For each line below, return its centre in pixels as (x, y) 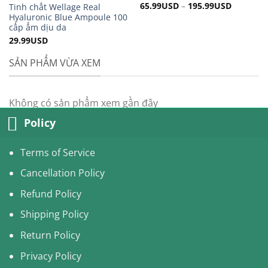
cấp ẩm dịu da (37, 27)
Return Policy (50, 235)
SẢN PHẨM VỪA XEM (55, 63)
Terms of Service (57, 152)
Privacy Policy (51, 256)
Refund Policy (51, 194)
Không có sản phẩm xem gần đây (83, 103)
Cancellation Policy (62, 173)
